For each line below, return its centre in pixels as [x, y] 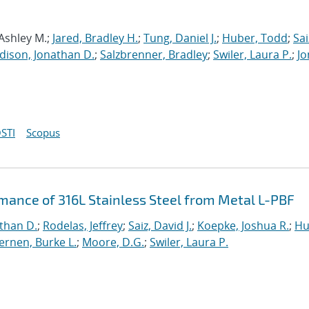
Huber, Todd [255, 38]
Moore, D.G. [113, 242]
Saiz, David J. [160, 226]
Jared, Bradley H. [95, 38]
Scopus [43, 132]
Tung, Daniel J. [180, 38]
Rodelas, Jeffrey [83, 226]
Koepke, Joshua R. [243, 226]
